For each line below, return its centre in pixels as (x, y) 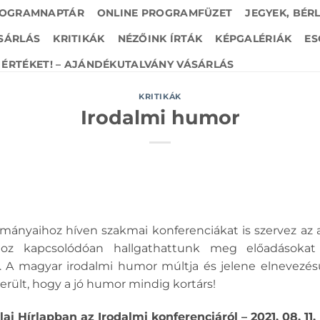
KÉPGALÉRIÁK (254, 39)
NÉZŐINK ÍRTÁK (160, 39)
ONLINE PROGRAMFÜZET (165, 13)
